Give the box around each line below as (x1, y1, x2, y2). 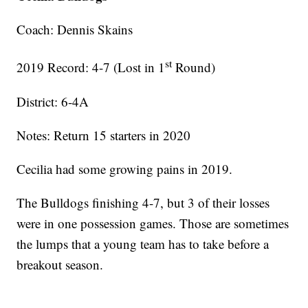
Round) (172, 58, 216, 76)
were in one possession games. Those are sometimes (16, 214, 289, 232)
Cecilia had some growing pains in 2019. (16, 159, 233, 177)
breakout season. (16, 255, 104, 273)
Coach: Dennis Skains (16, 21, 133, 38)
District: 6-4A (16, 92, 89, 110)
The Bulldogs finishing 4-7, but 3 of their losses (16, 193, 270, 211)
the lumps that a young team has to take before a (16, 234, 269, 252)
